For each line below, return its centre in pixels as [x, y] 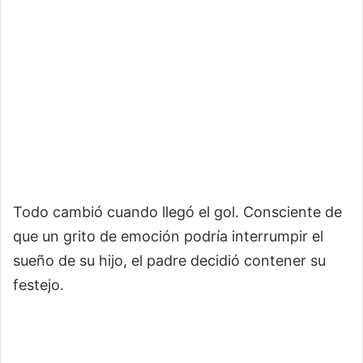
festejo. [38, 284]
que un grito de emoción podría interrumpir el [168, 236]
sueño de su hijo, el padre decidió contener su [169, 260]
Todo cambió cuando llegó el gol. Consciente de [177, 211]
